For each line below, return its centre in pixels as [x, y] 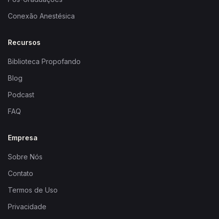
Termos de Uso [33, 190]
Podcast [21, 95]
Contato [21, 173]
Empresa [23, 138]
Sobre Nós [25, 157]
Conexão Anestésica [41, 16]
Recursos [24, 42]
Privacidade [27, 207]
